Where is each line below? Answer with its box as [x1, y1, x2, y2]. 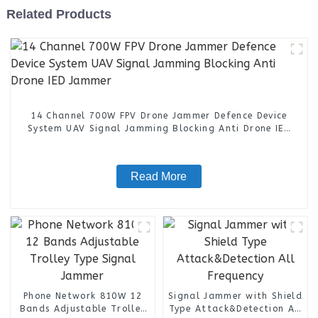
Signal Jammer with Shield [168, 291, 302, 301]
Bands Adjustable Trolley [19, 304, 146, 314]
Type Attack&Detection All [168, 304, 302, 314]
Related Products [6, 6, 111, 21]
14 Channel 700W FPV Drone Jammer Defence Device [31, 110, 287, 121]
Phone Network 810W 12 [23, 291, 142, 301]
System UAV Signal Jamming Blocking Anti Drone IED [28, 123, 290, 133]
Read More [131, 170, 187, 182]
